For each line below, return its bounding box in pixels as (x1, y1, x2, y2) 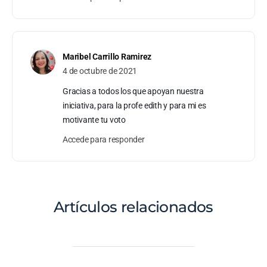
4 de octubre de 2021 (63, 66, 138, 76)
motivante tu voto (63, 114, 126, 125)
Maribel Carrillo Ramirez (63, 51, 152, 61)
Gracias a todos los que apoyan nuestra (63, 86, 204, 96)
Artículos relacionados (54, 197, 213, 216)
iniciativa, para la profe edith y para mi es (63, 100, 206, 110)
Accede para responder (63, 134, 145, 144)
